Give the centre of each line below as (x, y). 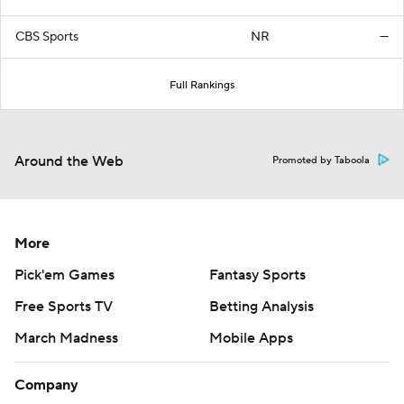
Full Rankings (202, 85)
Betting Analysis (262, 307)
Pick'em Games (64, 275)
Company (46, 385)
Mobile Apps (251, 338)
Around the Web (69, 161)
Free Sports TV (64, 307)
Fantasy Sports (257, 275)
